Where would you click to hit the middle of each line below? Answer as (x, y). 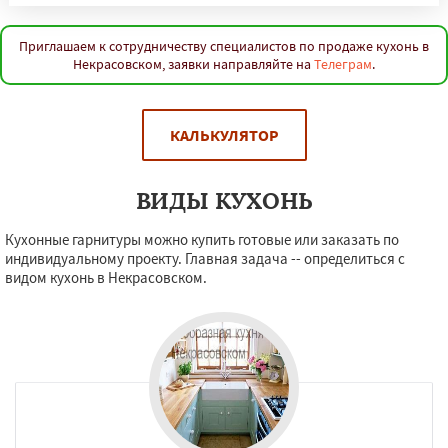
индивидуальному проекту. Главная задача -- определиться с (205, 258)
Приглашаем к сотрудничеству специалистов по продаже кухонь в (224, 46)
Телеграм (343, 64)
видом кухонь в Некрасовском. (106, 277)
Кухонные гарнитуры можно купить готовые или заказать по (202, 239)
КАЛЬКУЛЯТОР (224, 135)
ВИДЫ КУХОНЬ (224, 200)
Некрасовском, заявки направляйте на (193, 64)
